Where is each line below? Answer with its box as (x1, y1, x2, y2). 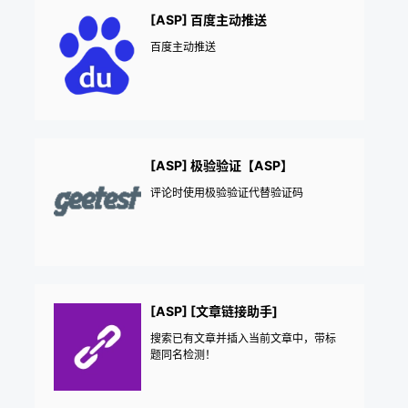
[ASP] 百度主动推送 (150, 11, 267, 27)
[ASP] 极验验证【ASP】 (150, 157, 293, 173)
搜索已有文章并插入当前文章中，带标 (150, 331, 336, 345)
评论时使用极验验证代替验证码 (150, 185, 303, 199)
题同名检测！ (150, 347, 216, 362)
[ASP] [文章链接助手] (150, 302, 278, 319)
